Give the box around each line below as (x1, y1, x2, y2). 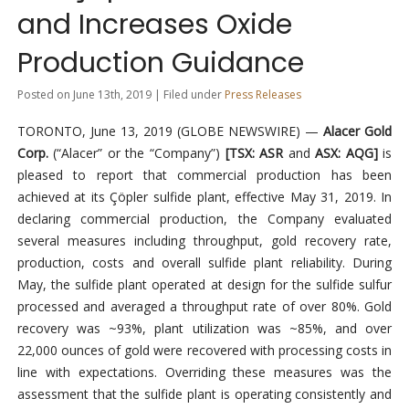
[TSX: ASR (220, 144, 288, 163)
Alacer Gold (323, 122, 393, 141)
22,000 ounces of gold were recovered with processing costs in (16, 341, 393, 360)
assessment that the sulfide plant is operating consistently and (16, 385, 393, 404)
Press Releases (224, 87, 301, 103)
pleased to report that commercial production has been (16, 166, 393, 184)
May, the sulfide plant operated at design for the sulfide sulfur (16, 276, 393, 294)
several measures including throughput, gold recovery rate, (16, 232, 393, 250)
